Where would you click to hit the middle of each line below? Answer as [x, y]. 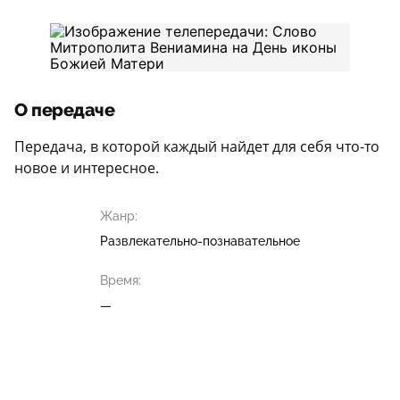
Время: [121, 280]
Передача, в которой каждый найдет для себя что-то [197, 146]
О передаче [64, 110]
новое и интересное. [87, 168]
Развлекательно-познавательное [200, 241]
